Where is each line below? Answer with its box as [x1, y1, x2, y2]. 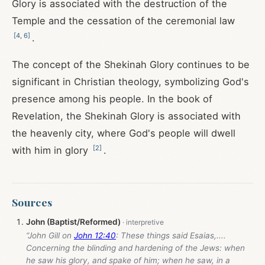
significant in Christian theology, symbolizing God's [12, 76, 249, 88]
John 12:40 [74, 231, 116, 241]
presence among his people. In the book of [12, 93, 212, 105]
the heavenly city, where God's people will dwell [12, 127, 235, 139]
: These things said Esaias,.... [116, 231, 226, 241]
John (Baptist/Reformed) [26, 217, 121, 227]
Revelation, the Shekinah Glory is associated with [12, 110, 241, 122]
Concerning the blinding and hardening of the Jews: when [26, 243, 245, 253]
